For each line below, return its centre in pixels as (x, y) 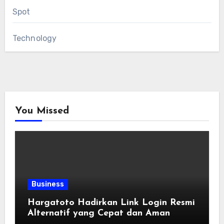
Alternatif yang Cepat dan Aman (98, 213)
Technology (34, 38)
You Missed (42, 111)
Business (47, 184)
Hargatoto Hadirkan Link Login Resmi (111, 202)
